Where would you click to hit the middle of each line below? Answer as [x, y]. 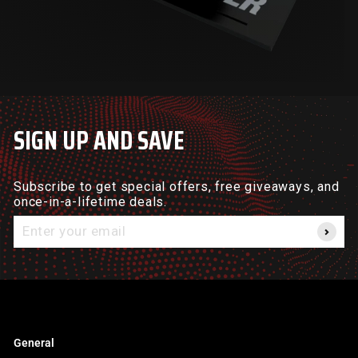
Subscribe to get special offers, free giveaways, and [177, 187]
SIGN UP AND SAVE [99, 141]
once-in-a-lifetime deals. [91, 202]
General [34, 343]
